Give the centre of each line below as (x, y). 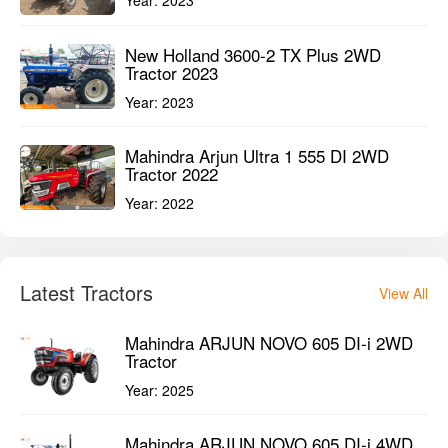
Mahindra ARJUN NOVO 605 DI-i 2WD (269, 343)
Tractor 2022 (171, 174)
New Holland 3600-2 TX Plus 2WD (253, 55)
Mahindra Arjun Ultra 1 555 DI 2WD (257, 156)
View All (403, 293)
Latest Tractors (86, 293)
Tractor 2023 (171, 73)
